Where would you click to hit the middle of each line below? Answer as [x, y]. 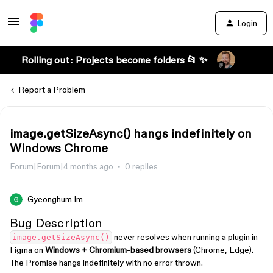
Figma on [27, 250]
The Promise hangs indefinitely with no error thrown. [106, 263]
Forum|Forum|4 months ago [62, 166]
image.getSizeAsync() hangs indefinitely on [131, 133]
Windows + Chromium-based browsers [118, 250]
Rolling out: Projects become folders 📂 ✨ [114, 60]
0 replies [141, 166]
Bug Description [56, 223]
